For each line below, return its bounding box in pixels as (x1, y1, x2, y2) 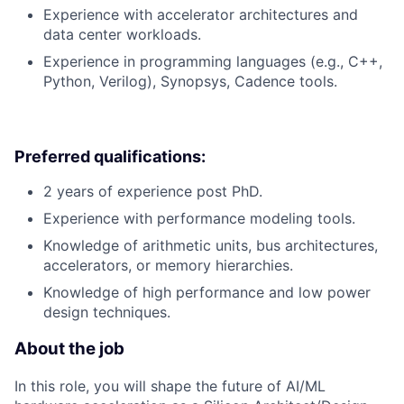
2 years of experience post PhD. (43, 182, 262, 201)
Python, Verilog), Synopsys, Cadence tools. (43, 72, 337, 91)
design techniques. (43, 303, 170, 322)
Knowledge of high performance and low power (43, 283, 371, 302)
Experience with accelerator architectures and (43, 5, 358, 24)
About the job (14, 338, 124, 360)
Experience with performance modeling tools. (43, 209, 355, 228)
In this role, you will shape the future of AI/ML (14, 376, 326, 395)
